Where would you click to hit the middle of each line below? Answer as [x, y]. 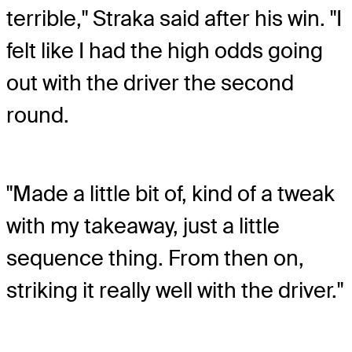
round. [38, 115]
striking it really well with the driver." [175, 290]
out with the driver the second [150, 82]
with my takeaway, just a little [143, 226]
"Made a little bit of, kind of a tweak [170, 194]
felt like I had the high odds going [165, 50]
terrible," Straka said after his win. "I [174, 18]
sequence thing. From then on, [155, 258]
